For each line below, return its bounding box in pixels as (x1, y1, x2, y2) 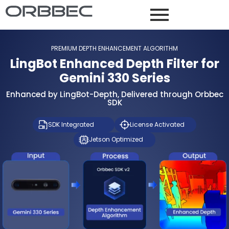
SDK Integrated (48, 120, 94, 129)
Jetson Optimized (88, 135, 143, 144)
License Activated (129, 120, 185, 129)
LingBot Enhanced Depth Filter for (10, 55, 219, 72)
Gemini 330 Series (59, 70, 170, 86)
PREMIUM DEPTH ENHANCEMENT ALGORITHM (51, 44, 178, 53)
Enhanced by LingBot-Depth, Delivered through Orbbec (6, 89, 223, 100)
